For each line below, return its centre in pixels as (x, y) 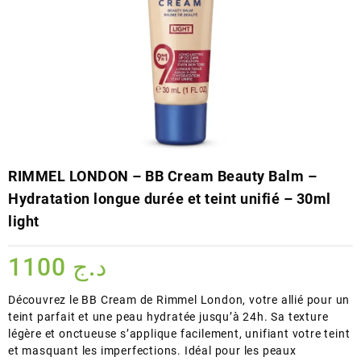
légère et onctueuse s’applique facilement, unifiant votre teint (179, 333)
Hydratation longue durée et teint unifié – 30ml (170, 198)
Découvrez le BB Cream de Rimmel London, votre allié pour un (179, 299)
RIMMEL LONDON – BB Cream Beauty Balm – (162, 176)
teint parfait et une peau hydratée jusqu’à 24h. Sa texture (168, 316)
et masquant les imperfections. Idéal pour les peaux (152, 350)
